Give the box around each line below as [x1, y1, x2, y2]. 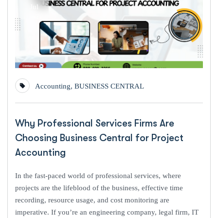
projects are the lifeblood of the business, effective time [15, 183, 183, 192]
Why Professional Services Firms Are [15, 117, 174, 129]
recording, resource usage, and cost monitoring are [15, 196, 169, 204]
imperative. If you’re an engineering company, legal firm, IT [15, 208, 199, 216]
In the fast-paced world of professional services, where [15, 171, 181, 180]
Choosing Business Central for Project [15, 132, 183, 144]
